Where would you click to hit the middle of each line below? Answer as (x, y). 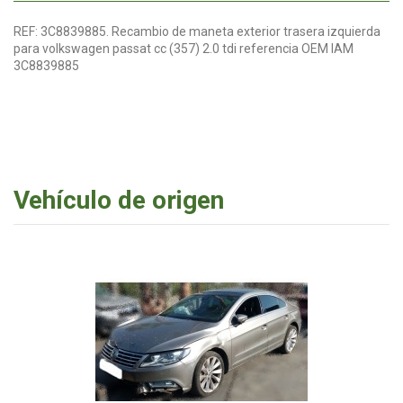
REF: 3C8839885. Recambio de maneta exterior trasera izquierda (197, 31)
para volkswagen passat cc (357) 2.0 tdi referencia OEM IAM (184, 48)
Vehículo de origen (119, 200)
